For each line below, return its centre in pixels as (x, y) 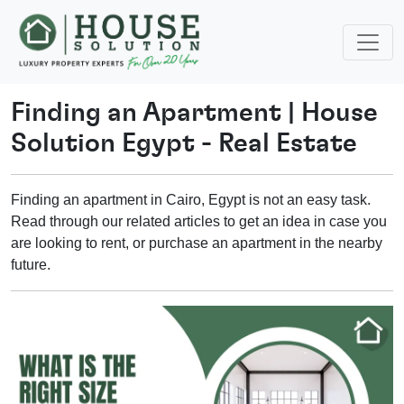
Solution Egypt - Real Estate (184, 144)
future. (31, 265)
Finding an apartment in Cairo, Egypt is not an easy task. (191, 200)
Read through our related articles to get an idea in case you (199, 222)
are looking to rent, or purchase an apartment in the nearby (197, 243)
